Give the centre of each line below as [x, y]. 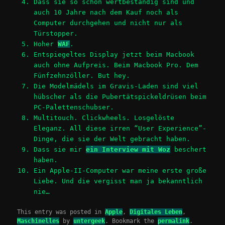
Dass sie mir [60, 149]
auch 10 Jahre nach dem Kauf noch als [106, 12]
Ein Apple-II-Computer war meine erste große [120, 170]
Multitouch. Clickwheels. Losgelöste [104, 118]
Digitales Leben [156, 212]
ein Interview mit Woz [128, 149]
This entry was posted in [61, 212]
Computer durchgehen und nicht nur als [108, 23]
